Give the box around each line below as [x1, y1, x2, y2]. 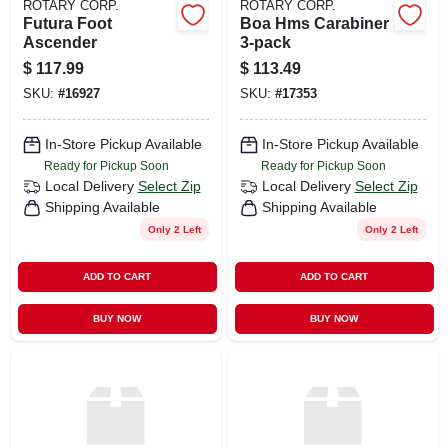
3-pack [239, 33, 291, 51]
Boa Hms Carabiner [239, 14, 389, 32]
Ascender [22, 33, 97, 51]
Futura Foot [22, 14, 112, 32]
